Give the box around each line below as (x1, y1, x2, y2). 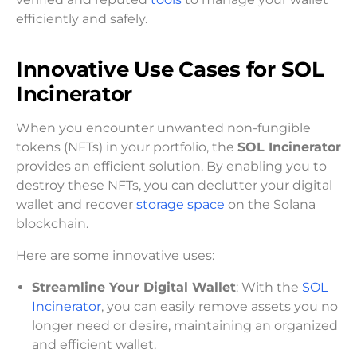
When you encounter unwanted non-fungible (16, 120, 311, 136)
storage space (136, 197, 225, 213)
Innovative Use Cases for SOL (16, 57, 324, 82)
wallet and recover (16, 197, 136, 213)
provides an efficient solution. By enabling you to (16, 159, 327, 175)
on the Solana (225, 197, 316, 213)
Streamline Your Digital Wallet (32, 280, 236, 296)
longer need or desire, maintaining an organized (32, 318, 338, 334)
